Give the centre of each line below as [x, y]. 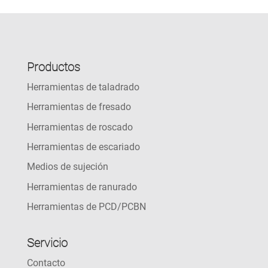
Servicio [47, 243]
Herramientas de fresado [79, 107]
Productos [53, 67]
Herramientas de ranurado [82, 187]
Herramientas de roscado [80, 127]
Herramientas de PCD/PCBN [86, 207]
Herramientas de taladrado [83, 87]
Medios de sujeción [67, 167]
